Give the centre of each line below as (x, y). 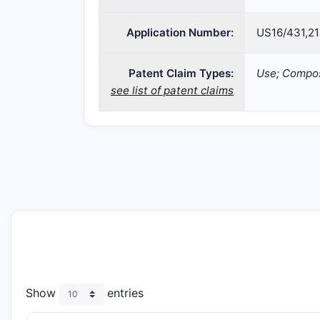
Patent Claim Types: (181, 73)
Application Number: (180, 32)
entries (124, 293)
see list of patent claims (172, 90)
